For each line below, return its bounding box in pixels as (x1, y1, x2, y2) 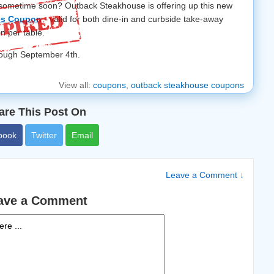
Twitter (31, 130, 57, 140)
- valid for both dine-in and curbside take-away (42, 14, 223, 24)
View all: (59, 80, 93, 90)
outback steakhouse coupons (131, 80, 244, 90)
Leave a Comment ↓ (166, 170, 244, 180)
